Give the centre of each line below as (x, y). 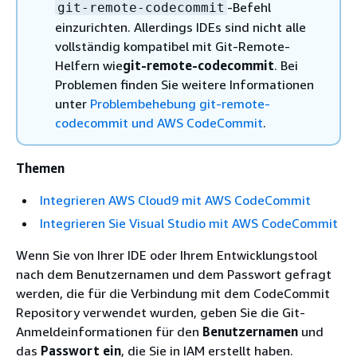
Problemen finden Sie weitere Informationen (184, 84)
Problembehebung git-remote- (180, 104)
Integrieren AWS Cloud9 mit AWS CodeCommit (175, 200)
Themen (40, 168)
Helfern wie (89, 65)
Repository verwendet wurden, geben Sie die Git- (161, 312)
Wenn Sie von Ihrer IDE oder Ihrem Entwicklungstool (167, 255)
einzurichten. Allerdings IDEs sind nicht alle (180, 27)
